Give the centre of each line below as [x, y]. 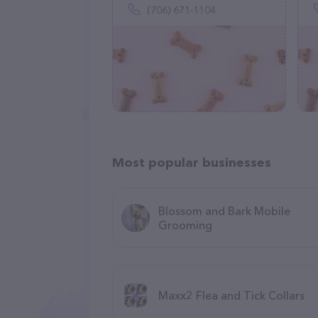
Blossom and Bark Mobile [224, 210]
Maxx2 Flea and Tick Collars [231, 295]
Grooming [185, 225]
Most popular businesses [192, 163]
